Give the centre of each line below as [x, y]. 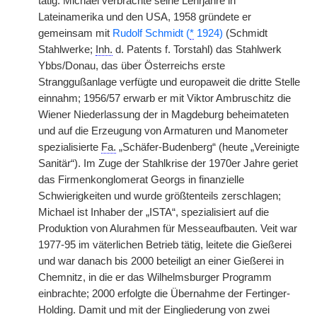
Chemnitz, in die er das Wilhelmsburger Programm [155, 277]
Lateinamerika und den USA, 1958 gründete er [145, 17]
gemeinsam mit [75, 33]
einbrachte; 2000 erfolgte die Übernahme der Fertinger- [164, 294]
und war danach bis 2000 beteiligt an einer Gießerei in [161, 261]
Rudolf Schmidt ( [151, 33]
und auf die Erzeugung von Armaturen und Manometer [163, 131]
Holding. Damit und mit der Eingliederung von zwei [154, 310]
